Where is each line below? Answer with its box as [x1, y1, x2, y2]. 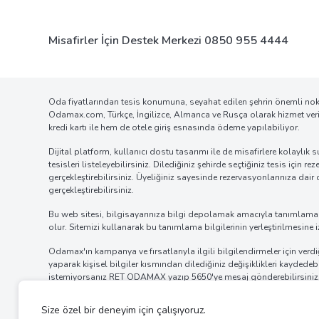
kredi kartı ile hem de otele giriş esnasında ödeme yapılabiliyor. [48, 122, 300, 133]
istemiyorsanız [48, 271, 109, 283]
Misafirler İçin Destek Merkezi [48, 32, 204, 48]
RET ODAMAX [109, 271, 166, 283]
